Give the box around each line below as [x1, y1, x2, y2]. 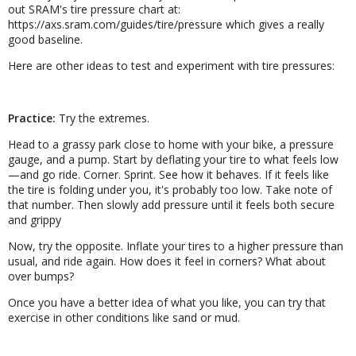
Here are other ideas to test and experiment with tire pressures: [8, 57, 335, 73]
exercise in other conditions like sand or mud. [8, 309, 240, 325]
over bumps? [8, 268, 74, 284]
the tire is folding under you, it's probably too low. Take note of [8, 181, 332, 197]
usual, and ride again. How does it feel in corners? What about [8, 253, 326, 269]
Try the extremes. [56, 110, 149, 126]
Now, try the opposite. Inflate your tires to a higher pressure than [8, 238, 343, 253]
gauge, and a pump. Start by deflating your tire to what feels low [8, 151, 339, 167]
